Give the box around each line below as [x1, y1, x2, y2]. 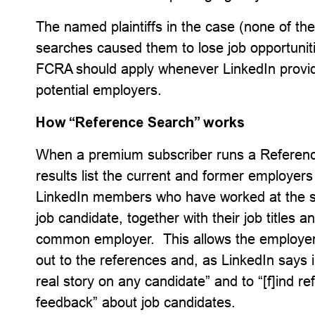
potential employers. [36, 82, 162, 98]
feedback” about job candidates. [36, 294, 236, 310]
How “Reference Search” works [36, 114, 245, 131]
